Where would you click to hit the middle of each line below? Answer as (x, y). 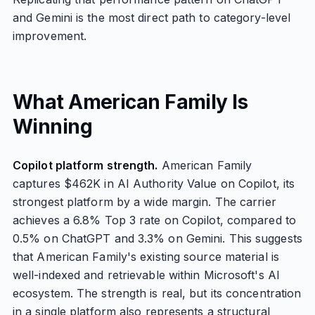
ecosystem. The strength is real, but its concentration (157, 293)
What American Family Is (130, 102)
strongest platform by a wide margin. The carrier (144, 202)
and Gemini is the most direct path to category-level (152, 18)
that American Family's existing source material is (146, 257)
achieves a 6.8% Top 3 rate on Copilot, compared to (154, 220)
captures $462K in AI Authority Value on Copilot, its (154, 184)
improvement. (50, 36)
